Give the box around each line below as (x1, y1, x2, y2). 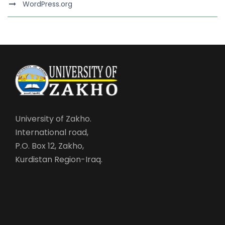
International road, (15, 127, 88, 139)
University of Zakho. (15, 113, 91, 125)
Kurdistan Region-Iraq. (15, 154, 102, 166)
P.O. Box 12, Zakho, (15, 140, 84, 152)
